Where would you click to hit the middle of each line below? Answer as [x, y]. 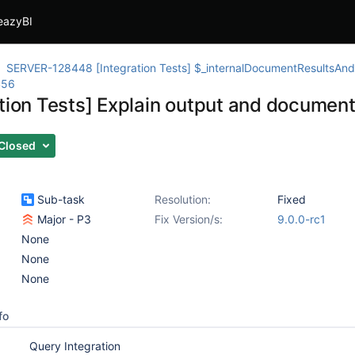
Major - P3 [63, 219]
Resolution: [183, 199]
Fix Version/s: [189, 219]
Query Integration [75, 346]
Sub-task [59, 199]
